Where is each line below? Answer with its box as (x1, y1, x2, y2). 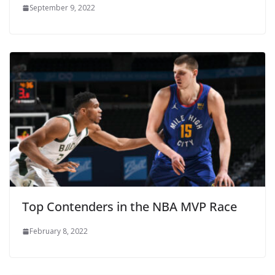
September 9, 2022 (29, 2, 95, 14)
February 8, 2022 (29, 226, 88, 237)
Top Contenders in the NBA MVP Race (22, 198, 237, 215)
